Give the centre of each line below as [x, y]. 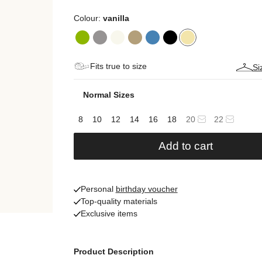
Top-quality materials [119, 201]
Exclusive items [109, 213]
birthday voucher [146, 189]
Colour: [88, 18]
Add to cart [186, 146]
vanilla [116, 18]
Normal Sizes [108, 95]
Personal [98, 189]
